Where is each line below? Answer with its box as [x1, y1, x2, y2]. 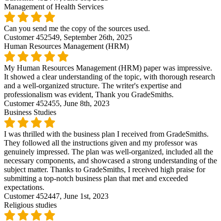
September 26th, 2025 [64, 33, 132, 41]
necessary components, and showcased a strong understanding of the [4, 156, 217, 165]
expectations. [4, 183, 44, 191]
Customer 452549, [4, 33, 64, 41]
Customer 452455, [4, 99, 64, 108]
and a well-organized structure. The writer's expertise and [4, 81, 182, 90]
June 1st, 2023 [64, 191, 109, 200]
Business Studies [4, 108, 56, 116]
